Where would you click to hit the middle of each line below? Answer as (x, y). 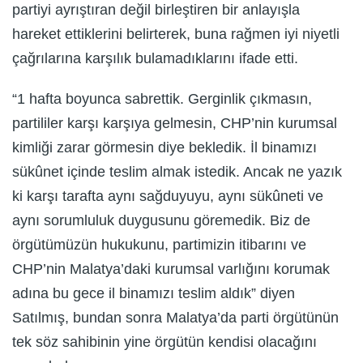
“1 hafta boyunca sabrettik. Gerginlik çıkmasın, (162, 98)
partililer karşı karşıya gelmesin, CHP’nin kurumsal (175, 123)
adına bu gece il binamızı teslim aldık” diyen (154, 293)
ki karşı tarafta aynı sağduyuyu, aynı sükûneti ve (168, 196)
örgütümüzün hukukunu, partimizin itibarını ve (159, 244)
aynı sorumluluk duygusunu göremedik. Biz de (161, 220)
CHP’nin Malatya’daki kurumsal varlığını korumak (171, 269)
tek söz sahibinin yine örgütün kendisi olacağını (164, 342)
